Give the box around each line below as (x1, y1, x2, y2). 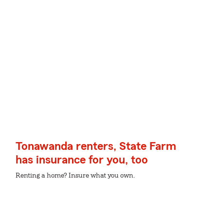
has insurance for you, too (16, 154, 148, 166)
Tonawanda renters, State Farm (16, 141, 176, 152)
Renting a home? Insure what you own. (16, 172, 135, 179)
